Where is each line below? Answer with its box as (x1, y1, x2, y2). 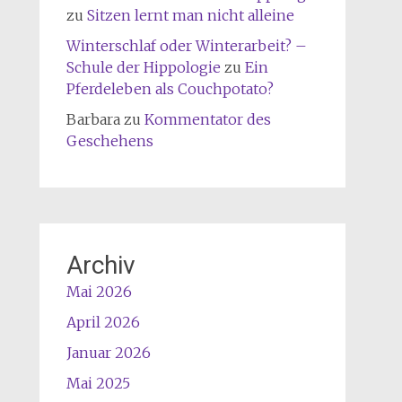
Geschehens (66, 131, 153, 150)
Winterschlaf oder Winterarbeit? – (66, 36, 307, 55)
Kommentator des (144, 109, 271, 128)
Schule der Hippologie (66, 57, 221, 76)
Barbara (66, 109, 120, 128)
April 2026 (66, 312, 140, 331)
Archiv (66, 249, 135, 280)
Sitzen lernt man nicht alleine (86, 5, 294, 24)
